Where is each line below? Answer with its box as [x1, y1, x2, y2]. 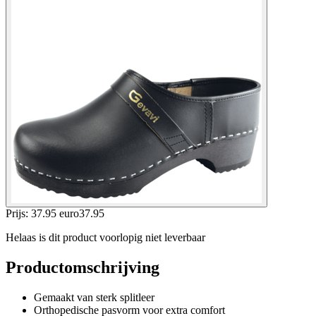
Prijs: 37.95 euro [6, 207, 79, 219]
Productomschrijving [6, 257, 159, 276]
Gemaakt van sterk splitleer [34, 291, 154, 303]
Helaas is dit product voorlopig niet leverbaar [6, 231, 205, 243]
